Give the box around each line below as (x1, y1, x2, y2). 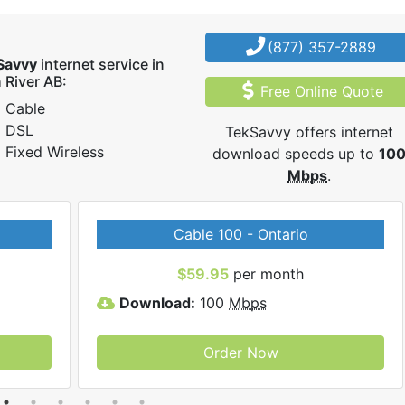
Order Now (202, 343, 278, 362)
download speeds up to (212, 144, 380, 163)
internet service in (36, 54, 165, 73)
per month (229, 264, 304, 283)
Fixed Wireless (5, 142, 104, 161)
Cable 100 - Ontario (173, 224, 308, 243)
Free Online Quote (259, 81, 383, 100)
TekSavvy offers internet (225, 122, 394, 141)
